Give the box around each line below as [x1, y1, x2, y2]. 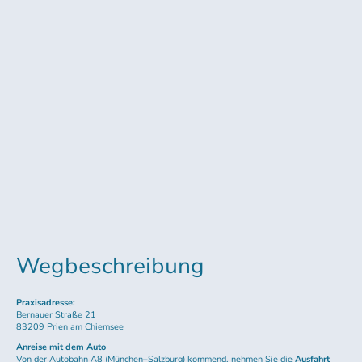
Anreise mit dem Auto [16, 341, 106, 354]
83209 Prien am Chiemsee [16, 320, 124, 333]
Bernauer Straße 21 [16, 308, 96, 321]
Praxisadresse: [16, 296, 75, 309]
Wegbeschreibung [16, 251, 204, 282]
